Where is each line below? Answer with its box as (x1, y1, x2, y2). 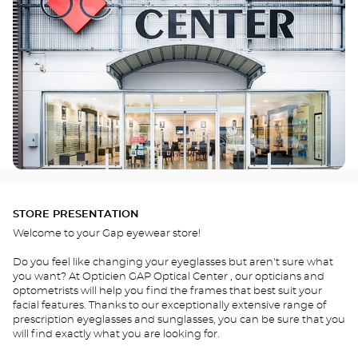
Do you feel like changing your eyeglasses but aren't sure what (13, 257, 333, 268)
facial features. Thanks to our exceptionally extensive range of (13, 300, 326, 311)
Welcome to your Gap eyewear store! (13, 229, 201, 239)
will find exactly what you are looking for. (13, 329, 220, 340)
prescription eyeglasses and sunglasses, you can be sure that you (13, 315, 345, 325)
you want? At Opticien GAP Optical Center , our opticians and (13, 272, 324, 282)
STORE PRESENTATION (13, 209, 139, 220)
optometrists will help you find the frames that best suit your (13, 286, 322, 296)
